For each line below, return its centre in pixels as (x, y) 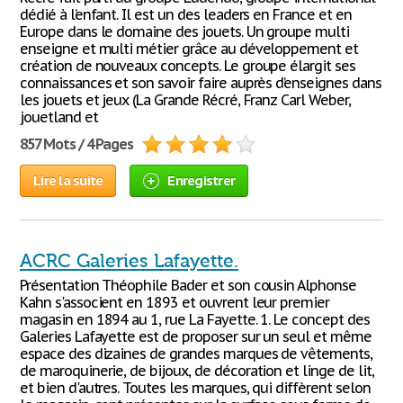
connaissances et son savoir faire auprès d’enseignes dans (201, 83)
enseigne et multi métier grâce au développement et (189, 49)
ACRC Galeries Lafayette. (129, 261)
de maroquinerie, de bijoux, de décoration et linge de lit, (197, 371)
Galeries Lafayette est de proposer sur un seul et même (196, 336)
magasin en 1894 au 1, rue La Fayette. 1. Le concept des (195, 319)
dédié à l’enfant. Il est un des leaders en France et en (186, 14)
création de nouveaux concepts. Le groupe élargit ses (188, 66)
